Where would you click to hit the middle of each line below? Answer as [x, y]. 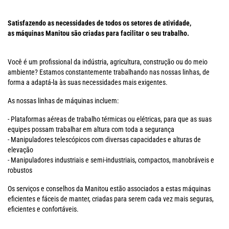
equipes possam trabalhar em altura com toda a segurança [91, 129]
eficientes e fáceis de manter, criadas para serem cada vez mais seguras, [111, 199]
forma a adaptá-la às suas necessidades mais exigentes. [88, 82]
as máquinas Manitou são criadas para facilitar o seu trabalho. [98, 33]
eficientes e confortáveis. [43, 209]
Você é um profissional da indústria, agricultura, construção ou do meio [108, 62]
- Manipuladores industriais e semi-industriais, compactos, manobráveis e [111, 160]
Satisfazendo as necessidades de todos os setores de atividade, [99, 23]
